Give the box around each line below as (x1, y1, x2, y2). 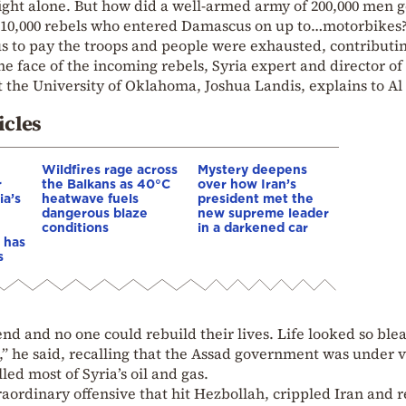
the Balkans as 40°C (42, 176, 170, 190)
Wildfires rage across (42, 161, 178, 176)
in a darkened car (198, 219, 308, 234)
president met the (198, 190, 314, 205)
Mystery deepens (198, 161, 307, 176)
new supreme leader (198, 205, 329, 219)
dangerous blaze (42, 205, 148, 219)
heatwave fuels (42, 190, 139, 205)
